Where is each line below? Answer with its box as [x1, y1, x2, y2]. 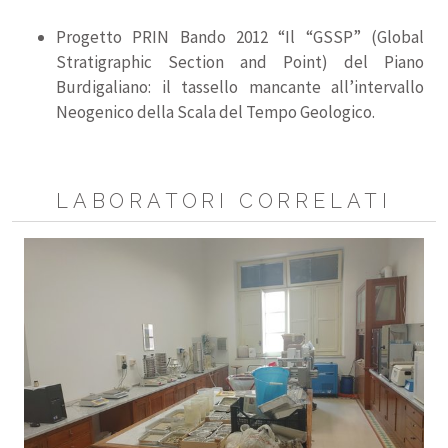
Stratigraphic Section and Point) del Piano [56, 51, 424, 73]
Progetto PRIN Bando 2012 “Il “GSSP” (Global [56, 26, 424, 48]
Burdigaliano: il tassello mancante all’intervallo [56, 76, 424, 98]
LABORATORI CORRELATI [56, 189, 392, 213]
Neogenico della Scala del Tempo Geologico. [56, 101, 375, 123]
